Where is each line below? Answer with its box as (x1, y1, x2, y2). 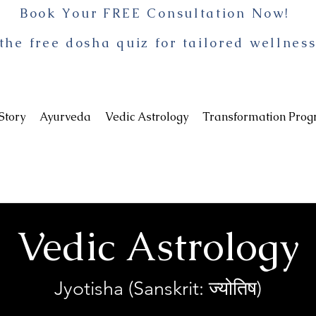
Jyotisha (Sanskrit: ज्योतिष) (54, 277, 262, 300)
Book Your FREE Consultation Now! (19, 5, 296, 21)
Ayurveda (39, 109, 91, 124)
